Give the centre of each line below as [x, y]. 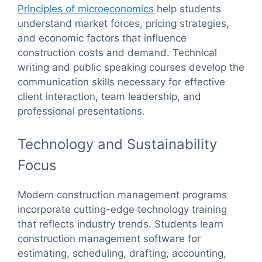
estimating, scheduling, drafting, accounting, [122, 253]
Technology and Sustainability [117, 144]
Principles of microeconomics [86, 9]
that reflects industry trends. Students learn [120, 224]
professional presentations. [81, 111]
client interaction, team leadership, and [109, 97]
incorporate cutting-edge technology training [122, 209]
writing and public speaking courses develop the [131, 68]
